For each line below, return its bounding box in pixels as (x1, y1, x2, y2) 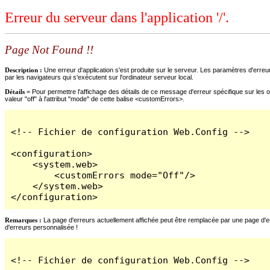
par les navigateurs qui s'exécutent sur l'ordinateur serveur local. (5, 73, 193, 81)
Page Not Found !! (5, 43, 93, 57)
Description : (5, 66, 44, 74)
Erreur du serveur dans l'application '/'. (5, 10, 229, 26)
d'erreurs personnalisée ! (5, 223, 78, 231)
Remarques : (5, 216, 42, 224)
